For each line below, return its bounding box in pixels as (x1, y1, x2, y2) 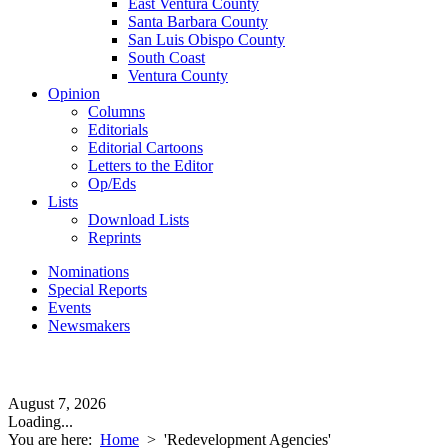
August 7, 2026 (8, 395, 106, 412)
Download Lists (88, 211, 189, 228)
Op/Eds (88, 175, 136, 192)
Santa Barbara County (128, 13, 268, 30)
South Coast (128, 49, 205, 66)
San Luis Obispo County (128, 31, 285, 48)
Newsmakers (48, 317, 130, 334)
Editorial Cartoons (88, 139, 203, 156)
